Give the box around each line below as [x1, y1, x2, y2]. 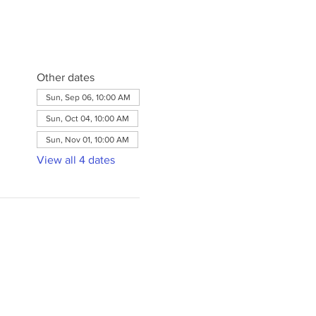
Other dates [36, 71, 95, 83]
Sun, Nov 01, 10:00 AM [45, 135, 129, 145]
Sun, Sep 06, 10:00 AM [45, 92, 130, 102]
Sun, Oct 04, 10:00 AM [45, 114, 129, 123]
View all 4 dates [36, 154, 115, 166]
